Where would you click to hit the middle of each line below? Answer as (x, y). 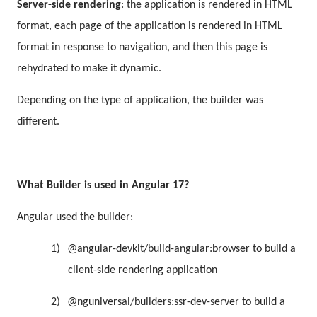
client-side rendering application (143, 270)
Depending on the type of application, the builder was (140, 100)
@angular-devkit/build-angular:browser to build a (181, 249)
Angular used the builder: (75, 217)
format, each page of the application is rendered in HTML (150, 26)
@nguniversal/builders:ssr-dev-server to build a (176, 302)
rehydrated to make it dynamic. (89, 68)
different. (38, 121)
